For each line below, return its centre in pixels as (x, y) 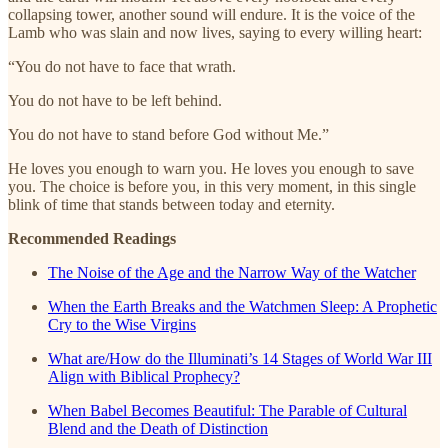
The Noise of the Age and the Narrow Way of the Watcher (232, 272)
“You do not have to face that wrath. (122, 66)
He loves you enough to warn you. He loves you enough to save (211, 168)
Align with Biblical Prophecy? (144, 376)
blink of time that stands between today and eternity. (171, 204)
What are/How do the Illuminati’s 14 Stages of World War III (240, 358)
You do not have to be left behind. (115, 100)
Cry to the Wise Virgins (122, 324)
